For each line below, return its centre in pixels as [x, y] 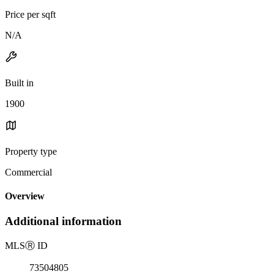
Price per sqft [30, 14]
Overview [25, 196]
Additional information [63, 221]
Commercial [28, 172]
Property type [31, 151]
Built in [19, 83]
